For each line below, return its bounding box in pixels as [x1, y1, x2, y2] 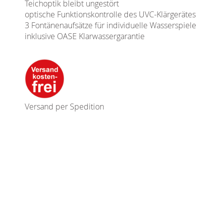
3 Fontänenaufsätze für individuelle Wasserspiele [25, 20, 196, 31]
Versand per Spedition [25, 101, 104, 112]
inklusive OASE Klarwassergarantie [25, 31, 145, 42]
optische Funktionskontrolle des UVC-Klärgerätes [25, 9, 196, 20]
